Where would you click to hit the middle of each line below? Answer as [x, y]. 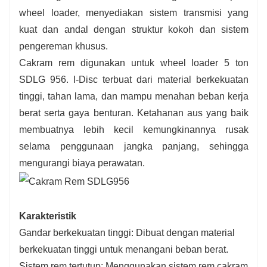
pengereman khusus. [63, 46]
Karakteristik [48, 216]
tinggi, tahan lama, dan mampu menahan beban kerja [134, 96]
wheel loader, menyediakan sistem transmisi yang [134, 13]
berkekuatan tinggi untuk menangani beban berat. [124, 249]
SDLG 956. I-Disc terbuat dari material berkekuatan [134, 79]
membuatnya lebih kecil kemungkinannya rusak [134, 129]
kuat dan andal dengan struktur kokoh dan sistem [134, 29]
